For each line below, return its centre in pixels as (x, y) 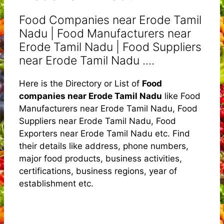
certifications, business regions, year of (98, 171)
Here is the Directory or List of (80, 83)
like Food (181, 96)
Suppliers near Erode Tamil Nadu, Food (97, 121)
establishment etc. (56, 183)
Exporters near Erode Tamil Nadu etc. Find (104, 133)
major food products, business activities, (100, 158)
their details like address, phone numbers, (104, 146)
